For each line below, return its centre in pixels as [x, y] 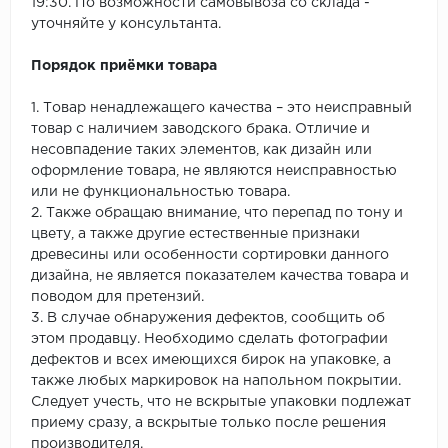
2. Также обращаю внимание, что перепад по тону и [217, 213]
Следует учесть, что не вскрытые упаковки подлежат [221, 402]
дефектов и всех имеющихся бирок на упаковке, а [211, 360]
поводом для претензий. [117, 297]
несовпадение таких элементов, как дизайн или [201, 150]
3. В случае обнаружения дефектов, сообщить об [208, 318]
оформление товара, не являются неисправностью [214, 171]
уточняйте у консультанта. [126, 24]
